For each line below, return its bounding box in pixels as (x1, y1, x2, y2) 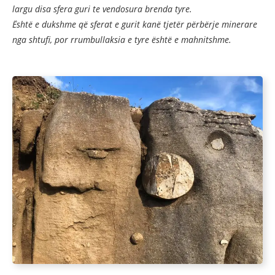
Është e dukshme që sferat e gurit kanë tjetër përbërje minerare (12, 18, 257, 30)
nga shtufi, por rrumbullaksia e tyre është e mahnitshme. (12, 33, 231, 45)
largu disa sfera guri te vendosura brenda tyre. (12, 2, 192, 15)
